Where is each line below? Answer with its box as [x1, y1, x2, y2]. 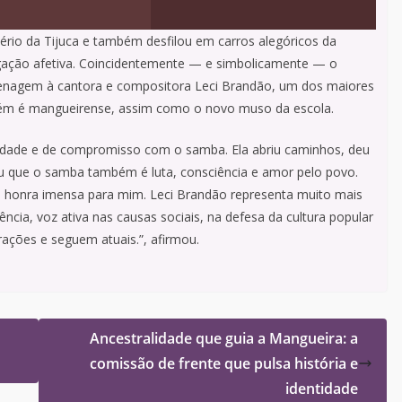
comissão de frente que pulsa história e [90, 354, 358, 374]
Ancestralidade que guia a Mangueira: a [90, 328, 358, 349]
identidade [285, 379, 358, 399]
